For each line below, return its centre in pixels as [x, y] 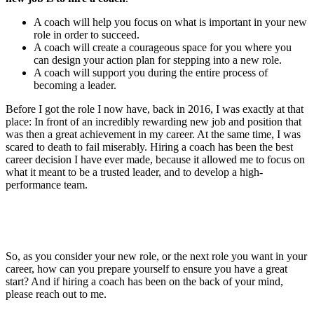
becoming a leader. [75, 85]
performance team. [47, 184]
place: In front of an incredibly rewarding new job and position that [153, 121]
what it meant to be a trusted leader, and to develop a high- [134, 172]
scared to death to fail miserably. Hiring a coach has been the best [149, 146]
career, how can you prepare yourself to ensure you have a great [146, 268]
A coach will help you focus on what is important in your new [170, 22]
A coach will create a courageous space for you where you [163, 47]
